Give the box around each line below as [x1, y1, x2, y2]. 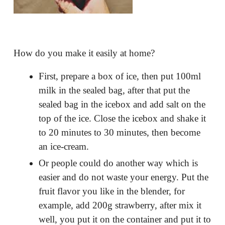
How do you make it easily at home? [13, 47, 155, 58]
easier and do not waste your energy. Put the [38, 172, 208, 183]
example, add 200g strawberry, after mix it [38, 200, 201, 211]
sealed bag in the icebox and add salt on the [38, 99, 205, 110]
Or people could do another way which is [38, 158, 198, 169]
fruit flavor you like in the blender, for [38, 186, 185, 197]
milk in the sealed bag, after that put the [38, 85, 190, 96]
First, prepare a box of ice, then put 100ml [38, 71, 201, 82]
